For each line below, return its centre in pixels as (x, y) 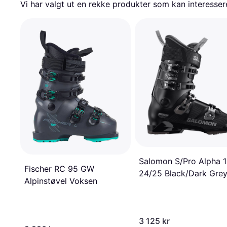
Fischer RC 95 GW (59, 169)
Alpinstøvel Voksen (61, 181)
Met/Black (158, 186)
